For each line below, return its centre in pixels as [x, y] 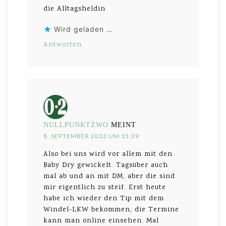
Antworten [63, 45]
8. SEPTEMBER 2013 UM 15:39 [92, 136]
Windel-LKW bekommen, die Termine [111, 210]
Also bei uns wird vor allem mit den [108, 154]
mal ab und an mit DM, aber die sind [109, 176]
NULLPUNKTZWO [76, 125]
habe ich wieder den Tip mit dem [104, 199]
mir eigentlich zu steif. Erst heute [105, 187]
